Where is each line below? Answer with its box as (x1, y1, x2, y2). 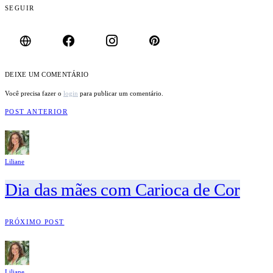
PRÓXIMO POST (5, 218, 65, 226)
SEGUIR (5, 4, 35, 12)
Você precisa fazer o (5, 89, 63, 97)
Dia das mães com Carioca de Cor (5, 179, 240, 199)
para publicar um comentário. (78, 89, 163, 97)
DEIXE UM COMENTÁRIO (5, 71, 89, 79)
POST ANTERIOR (5, 107, 68, 115)
